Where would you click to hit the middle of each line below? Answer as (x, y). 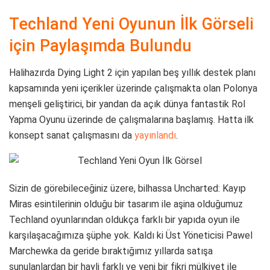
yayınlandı (155, 135)
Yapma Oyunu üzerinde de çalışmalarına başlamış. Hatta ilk (131, 119)
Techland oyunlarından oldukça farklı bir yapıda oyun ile (124, 219)
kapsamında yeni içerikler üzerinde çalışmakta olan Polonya (133, 88)
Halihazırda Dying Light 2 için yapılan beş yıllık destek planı (132, 72)
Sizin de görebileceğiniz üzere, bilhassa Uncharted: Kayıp (127, 188)
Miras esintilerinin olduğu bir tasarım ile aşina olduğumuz (126, 204)
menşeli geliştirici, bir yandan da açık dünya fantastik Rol (127, 104)
